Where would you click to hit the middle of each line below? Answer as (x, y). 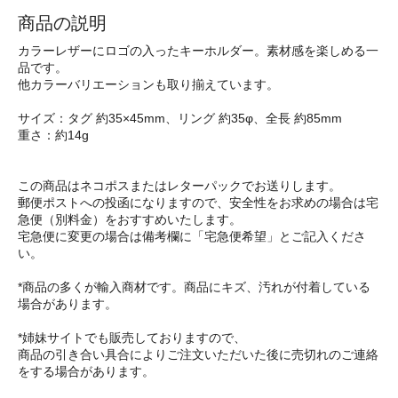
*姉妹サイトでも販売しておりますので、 (132, 338)
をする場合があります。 (86, 372)
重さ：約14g (53, 135)
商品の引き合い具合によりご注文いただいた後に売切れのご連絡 (198, 355)
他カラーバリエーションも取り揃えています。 (148, 85)
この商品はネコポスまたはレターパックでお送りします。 (179, 186)
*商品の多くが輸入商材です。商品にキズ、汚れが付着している (194, 287)
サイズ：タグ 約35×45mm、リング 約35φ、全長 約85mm (180, 119)
